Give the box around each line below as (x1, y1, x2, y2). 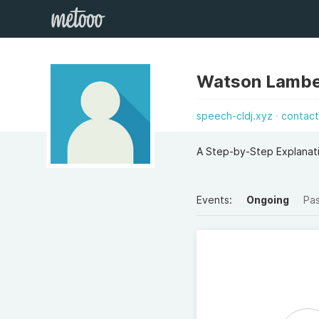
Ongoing (246, 194, 290, 206)
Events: (197, 194, 233, 206)
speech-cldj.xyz (197, 110, 273, 122)
